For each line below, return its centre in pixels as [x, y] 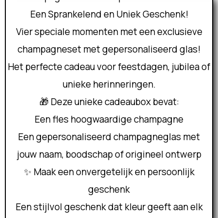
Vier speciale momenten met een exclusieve [109, 32]
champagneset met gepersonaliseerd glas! [109, 49]
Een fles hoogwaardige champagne [109, 119]
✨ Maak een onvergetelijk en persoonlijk [109, 172]
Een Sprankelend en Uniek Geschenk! [109, 14]
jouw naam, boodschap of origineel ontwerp [109, 154]
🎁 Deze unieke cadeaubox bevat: [109, 102]
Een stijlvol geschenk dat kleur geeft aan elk [109, 207]
